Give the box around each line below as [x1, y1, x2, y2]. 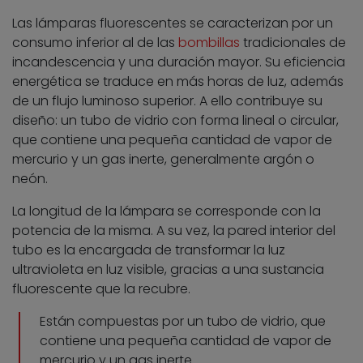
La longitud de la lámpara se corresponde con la [12, 202, 321, 221]
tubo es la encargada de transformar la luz [12, 241, 285, 260]
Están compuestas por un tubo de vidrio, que [40, 312, 326, 331]
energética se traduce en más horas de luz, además [12, 72, 344, 92]
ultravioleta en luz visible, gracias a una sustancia [12, 260, 324, 280]
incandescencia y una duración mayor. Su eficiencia [12, 53, 345, 72]
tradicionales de [240, 33, 346, 53]
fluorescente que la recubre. [12, 280, 190, 299]
